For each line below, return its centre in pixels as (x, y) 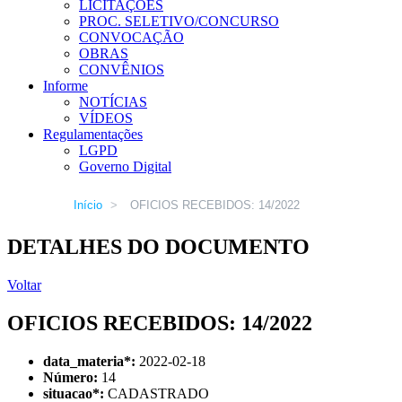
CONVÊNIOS (122, 70)
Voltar (24, 284)
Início (88, 205)
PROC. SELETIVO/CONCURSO (179, 21)
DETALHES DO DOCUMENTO (158, 246)
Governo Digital (125, 166)
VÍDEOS (106, 118)
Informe (66, 86)
